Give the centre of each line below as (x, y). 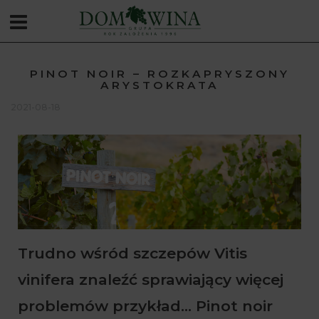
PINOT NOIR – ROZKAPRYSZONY (159, 74)
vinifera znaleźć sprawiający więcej (151, 279)
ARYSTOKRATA (159, 85)
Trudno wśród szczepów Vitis (132, 253)
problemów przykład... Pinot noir (145, 305)
